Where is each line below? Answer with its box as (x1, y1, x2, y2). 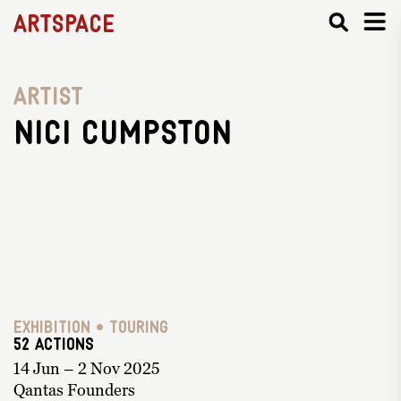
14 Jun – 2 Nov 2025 (13, 358, 160, 378)
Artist (13, 86, 83, 111)
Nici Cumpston (13, 118, 232, 152)
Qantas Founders (13, 380, 135, 399)
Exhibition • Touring (13, 319, 168, 337)
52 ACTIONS (13, 336, 94, 354)
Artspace (13, 13, 115, 38)
